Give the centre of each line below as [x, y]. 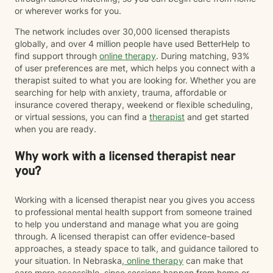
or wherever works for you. [69, 11]
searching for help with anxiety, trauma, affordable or [121, 92]
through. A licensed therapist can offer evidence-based [125, 236]
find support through [57, 56]
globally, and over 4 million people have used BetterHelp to [132, 44]
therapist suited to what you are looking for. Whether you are [135, 80]
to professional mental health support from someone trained [133, 212]
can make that [213, 261]
